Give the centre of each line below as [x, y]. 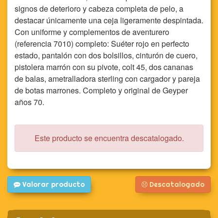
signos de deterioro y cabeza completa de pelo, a [99, 9]
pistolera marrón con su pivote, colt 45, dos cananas [104, 67]
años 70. [29, 102]
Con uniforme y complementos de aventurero [92, 32]
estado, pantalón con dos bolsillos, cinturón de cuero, [106, 55]
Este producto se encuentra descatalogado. [109, 138]
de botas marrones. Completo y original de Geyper [101, 90]
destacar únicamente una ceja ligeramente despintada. [109, 20]
